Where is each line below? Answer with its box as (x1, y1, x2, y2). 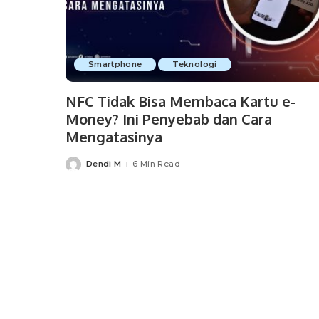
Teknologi (172, 58, 217, 69)
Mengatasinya (66, 127, 162, 146)
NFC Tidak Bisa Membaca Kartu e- (66, 91, 296, 110)
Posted (65, 162, 97, 172)
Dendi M (86, 159, 122, 169)
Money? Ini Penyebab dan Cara (66, 109, 272, 128)
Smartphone (88, 58, 142, 69)
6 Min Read (132, 159, 180, 169)
